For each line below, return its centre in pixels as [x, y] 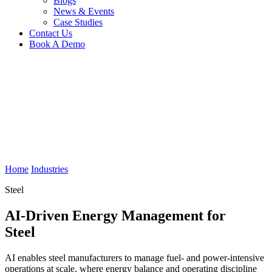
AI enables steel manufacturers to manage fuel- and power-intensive [134, 257]
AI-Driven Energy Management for [115, 215]
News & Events [84, 11]
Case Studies [78, 22]
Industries [49, 169]
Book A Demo [57, 44]
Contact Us [51, 33]
